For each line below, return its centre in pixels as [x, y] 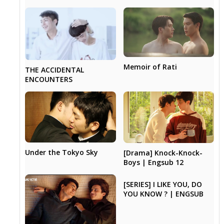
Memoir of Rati [150, 66]
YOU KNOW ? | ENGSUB [163, 193]
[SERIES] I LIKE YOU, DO [162, 184]
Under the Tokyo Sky [62, 152]
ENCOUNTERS [49, 79]
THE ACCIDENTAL [55, 70]
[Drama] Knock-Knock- [163, 152]
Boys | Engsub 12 [153, 162]
